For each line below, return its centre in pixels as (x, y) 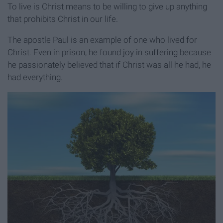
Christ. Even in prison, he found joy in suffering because (109, 53)
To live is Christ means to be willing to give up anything (107, 7)
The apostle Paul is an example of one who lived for (102, 40)
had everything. (35, 77)
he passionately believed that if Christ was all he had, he (109, 65)
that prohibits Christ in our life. (63, 19)
